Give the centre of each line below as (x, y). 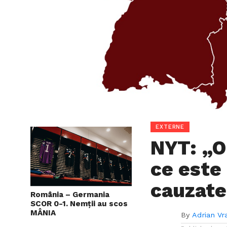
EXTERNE (170, 127)
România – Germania (70, 194)
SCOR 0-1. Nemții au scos (79, 203)
